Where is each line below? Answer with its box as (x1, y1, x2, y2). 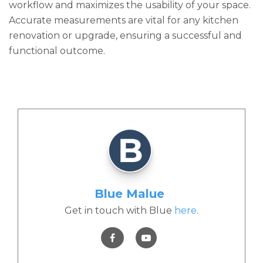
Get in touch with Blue (65, 204, 174, 216)
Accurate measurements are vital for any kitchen (9, 14, 238, 26)
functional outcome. (9, 45, 105, 56)
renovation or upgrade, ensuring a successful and (9, 29, 242, 41)
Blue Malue (95, 186, 164, 201)
